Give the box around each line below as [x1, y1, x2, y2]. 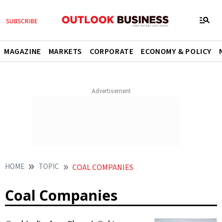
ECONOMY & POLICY [141, 46, 212, 57]
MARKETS [48, 46, 83, 57]
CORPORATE [90, 46, 134, 57]
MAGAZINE [4, 46, 41, 57]
